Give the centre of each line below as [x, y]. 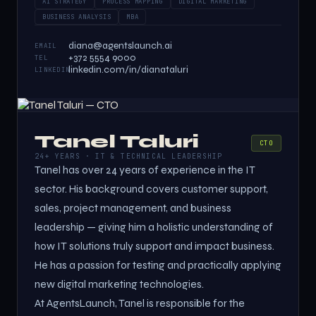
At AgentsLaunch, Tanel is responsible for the [140, 303]
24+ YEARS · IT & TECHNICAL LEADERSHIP [129, 156]
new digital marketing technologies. [119, 284]
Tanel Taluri [117, 141]
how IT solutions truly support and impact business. [154, 246]
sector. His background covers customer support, [151, 189]
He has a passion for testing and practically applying [158, 265]
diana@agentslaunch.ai [120, 45]
